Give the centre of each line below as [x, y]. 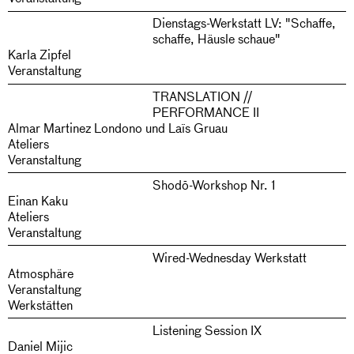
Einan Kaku [38, 200]
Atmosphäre [41, 273]
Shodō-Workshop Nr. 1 [214, 184]
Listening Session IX [207, 330]
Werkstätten [40, 304]
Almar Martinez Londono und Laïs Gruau [118, 127]
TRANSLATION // [202, 96]
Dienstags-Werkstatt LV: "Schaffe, [244, 23]
